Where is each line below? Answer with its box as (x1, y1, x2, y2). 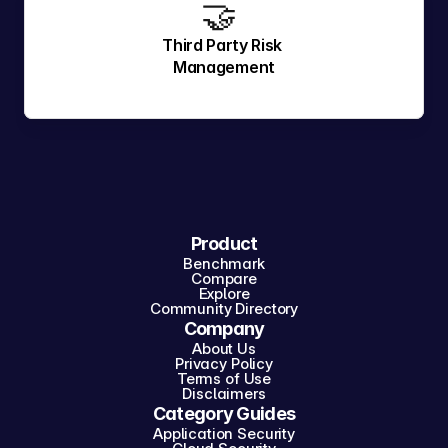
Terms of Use (176, 369, 272, 388)
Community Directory (149, 299, 299, 318)
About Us (192, 339, 256, 358)
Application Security (152, 424, 295, 443)
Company (183, 318, 265, 339)
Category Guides (152, 403, 296, 424)
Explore (198, 284, 250, 303)
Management (173, 57, 275, 77)
